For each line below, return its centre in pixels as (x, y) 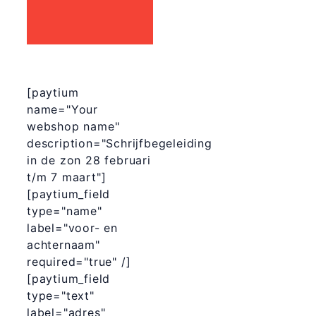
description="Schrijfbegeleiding (120, 143)
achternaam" (63, 244)
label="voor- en (73, 227)
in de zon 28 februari (89, 160)
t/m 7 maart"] (67, 177)
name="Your (63, 109)
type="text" (61, 295)
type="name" (65, 211)
